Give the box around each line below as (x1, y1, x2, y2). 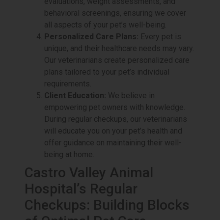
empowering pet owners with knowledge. (44, 103, 185, 112)
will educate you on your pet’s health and (44, 126, 182, 136)
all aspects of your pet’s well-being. (44, 20, 166, 30)
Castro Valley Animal (25, 165, 153, 181)
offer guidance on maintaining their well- (44, 138, 182, 148)
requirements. (44, 79, 91, 89)
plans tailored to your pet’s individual (44, 67, 169, 77)
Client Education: (44, 91, 106, 101)
